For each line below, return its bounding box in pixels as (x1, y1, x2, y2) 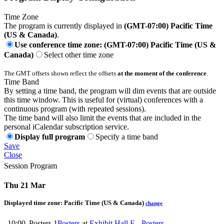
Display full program (14, 132, 85, 141)
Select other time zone (44, 50, 113, 59)
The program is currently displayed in (4, 21, 124, 30)
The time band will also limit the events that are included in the (4, 113, 201, 122)
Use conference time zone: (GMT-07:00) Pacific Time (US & (14, 40, 216, 49)
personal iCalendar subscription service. (4, 122, 129, 131)
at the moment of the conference (117, 69, 206, 77)
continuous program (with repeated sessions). (4, 104, 146, 113)
